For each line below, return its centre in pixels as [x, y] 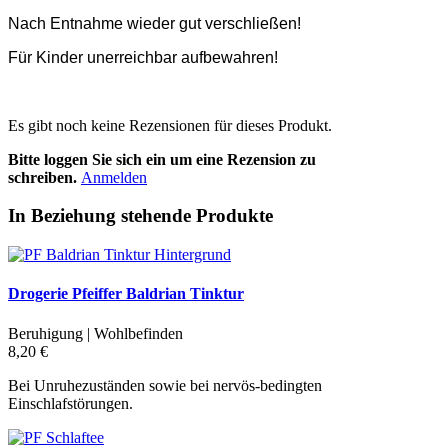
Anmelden [114, 177]
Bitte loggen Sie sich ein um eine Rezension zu [162, 159]
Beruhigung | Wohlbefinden [95, 333]
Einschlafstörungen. [70, 403]
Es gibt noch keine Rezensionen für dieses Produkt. [170, 125]
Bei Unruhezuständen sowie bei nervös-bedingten [165, 385]
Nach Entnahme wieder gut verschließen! [154, 23]
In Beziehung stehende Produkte [140, 216]
